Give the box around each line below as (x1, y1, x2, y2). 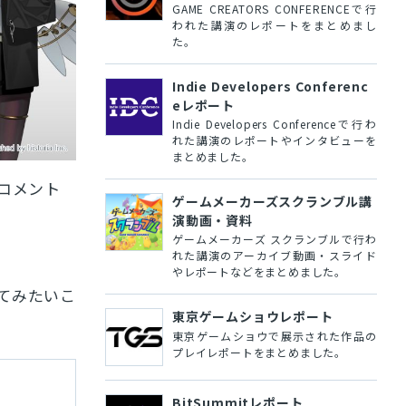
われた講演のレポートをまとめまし (172, 16, 377, 33)
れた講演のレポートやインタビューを (172, 132, 377, 149)
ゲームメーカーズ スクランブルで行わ (172, 231, 377, 247)
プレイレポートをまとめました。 (172, 343, 346, 360)
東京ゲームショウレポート (172, 306, 333, 325)
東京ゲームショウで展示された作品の (172, 327, 377, 343)
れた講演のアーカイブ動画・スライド (172, 247, 377, 264)
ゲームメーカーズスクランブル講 (172, 191, 372, 210)
